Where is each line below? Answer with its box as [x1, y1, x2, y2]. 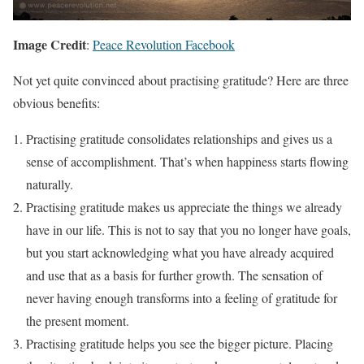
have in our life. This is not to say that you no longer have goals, [26, 221, 351, 239]
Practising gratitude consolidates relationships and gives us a [26, 130, 332, 148]
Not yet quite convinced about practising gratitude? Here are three [13, 71, 349, 89]
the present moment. [26, 312, 129, 330]
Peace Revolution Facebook [93, 36, 235, 54]
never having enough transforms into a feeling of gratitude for [26, 289, 337, 307]
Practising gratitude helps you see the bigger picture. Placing [26, 335, 333, 353]
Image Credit [13, 35, 86, 54]
